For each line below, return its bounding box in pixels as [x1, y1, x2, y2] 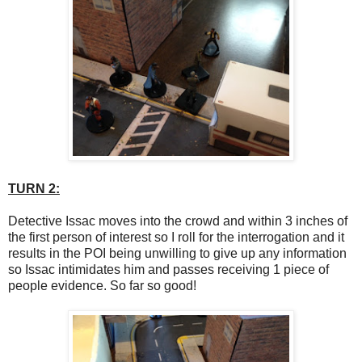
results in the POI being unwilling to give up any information [8, 246, 347, 260]
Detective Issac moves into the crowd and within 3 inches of [8, 213, 347, 228]
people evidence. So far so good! [8, 278, 196, 293]
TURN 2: [8, 181, 60, 196]
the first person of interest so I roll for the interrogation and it [8, 229, 344, 244]
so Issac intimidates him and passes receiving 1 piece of [8, 262, 329, 276]
